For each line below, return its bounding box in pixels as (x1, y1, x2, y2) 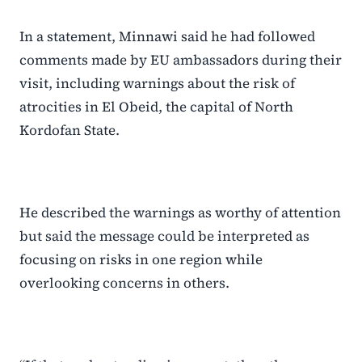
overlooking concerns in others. (19, 273, 229, 293)
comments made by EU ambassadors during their (19, 50, 342, 70)
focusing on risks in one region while (19, 250, 263, 270)
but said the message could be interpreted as (19, 226, 309, 246)
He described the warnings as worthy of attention (19, 203, 341, 223)
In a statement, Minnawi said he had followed (19, 27, 315, 47)
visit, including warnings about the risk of (19, 74, 295, 94)
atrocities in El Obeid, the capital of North (19, 97, 293, 117)
